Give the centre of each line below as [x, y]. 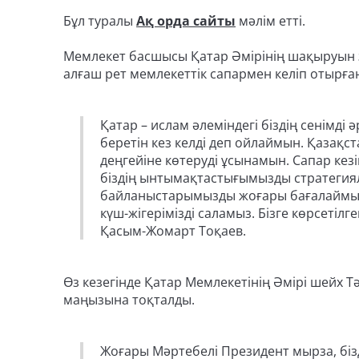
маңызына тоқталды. [129, 300]
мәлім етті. [272, 21]
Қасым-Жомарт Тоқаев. [173, 231]
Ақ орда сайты [186, 21]
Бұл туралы [100, 21]
